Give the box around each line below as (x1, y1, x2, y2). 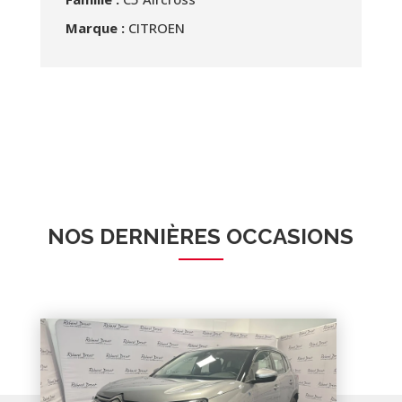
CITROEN (127, 19, 185, 38)
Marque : (65, 19, 125, 38)
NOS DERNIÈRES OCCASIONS (48, 223, 354, 250)
